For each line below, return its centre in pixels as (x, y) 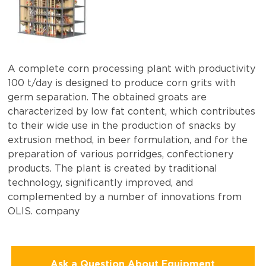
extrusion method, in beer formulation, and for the (128, 140)
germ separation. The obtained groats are (107, 97)
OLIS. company (44, 211)
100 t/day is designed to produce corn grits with (122, 83)
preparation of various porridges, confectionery (121, 154)
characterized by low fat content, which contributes (132, 112)
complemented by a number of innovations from (125, 197)
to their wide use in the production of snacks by (122, 126)
